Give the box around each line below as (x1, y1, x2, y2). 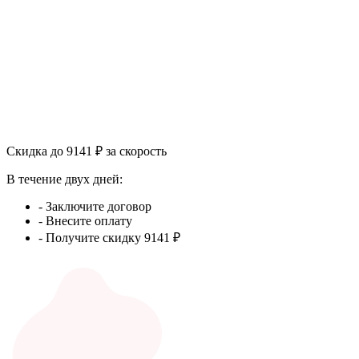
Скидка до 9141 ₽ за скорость (6, 143, 167, 158)
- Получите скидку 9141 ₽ (38, 230, 180, 244)
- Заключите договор (38, 199, 151, 213)
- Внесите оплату (38, 213, 132, 228)
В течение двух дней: (6, 171, 123, 186)
